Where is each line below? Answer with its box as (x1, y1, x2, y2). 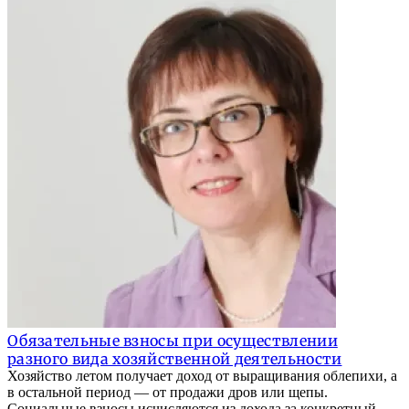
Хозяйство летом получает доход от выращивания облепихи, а (7, 368, 397, 384)
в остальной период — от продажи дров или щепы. (7, 384, 328, 401)
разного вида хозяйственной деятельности (7, 350, 342, 369)
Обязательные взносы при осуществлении (7, 331, 338, 351)
